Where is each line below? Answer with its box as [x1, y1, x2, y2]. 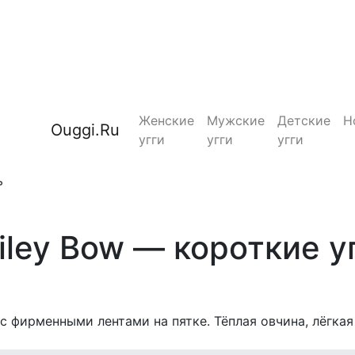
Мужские [207, 113, 265, 128]
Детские [277, 113, 331, 128]
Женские [139, 113, 195, 128]
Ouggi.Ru [51, 120, 120, 139]
